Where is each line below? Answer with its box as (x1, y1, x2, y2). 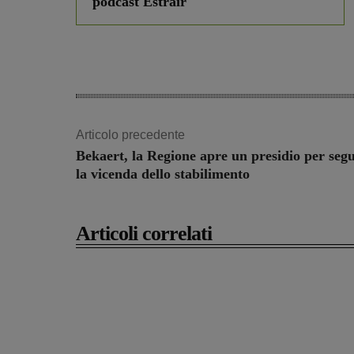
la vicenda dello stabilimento (76, 166, 250, 183)
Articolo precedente (76, 128, 185, 142)
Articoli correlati (76, 222, 212, 246)
